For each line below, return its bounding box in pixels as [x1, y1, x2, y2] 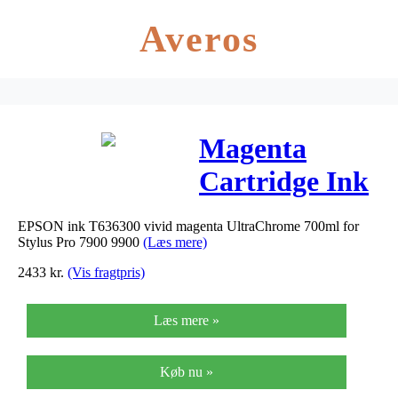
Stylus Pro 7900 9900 [18, 234, 143, 250]
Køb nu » [160, 363, 213, 379]
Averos [139, 19, 259, 60]
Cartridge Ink [199, 165, 369, 198]
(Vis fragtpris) [68, 264, 145, 280]
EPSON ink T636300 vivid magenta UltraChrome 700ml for [18, 218, 359, 234]
